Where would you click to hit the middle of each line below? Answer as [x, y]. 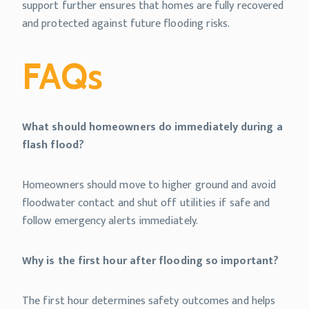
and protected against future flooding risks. [126, 24]
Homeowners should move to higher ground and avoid [149, 185]
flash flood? [53, 145]
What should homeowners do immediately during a [152, 127]
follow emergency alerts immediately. [110, 221]
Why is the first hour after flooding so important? [150, 261]
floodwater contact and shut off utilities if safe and [146, 203]
